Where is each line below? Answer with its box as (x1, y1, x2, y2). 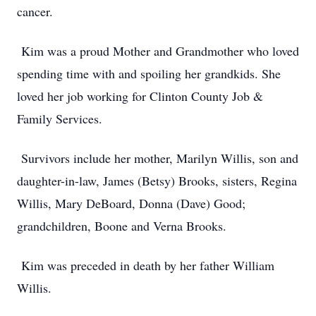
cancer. (17, 3, 57, 20)
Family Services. (17, 110, 102, 127)
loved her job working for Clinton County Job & (17, 87, 263, 104)
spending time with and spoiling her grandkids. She (17, 65, 281, 82)
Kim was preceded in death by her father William (17, 257, 274, 274)
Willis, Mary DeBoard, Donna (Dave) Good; (17, 195, 245, 212)
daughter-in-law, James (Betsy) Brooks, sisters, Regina (17, 172, 297, 189)
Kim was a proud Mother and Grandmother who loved (17, 42, 299, 59)
